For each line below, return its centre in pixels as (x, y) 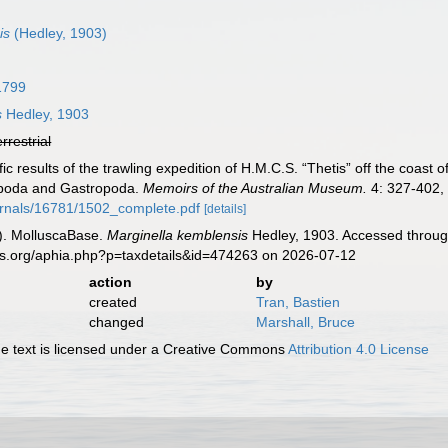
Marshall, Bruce (305, 322)
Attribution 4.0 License (359, 349)
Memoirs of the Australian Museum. (255, 188)
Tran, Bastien (297, 302)
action (110, 282)
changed (116, 322)
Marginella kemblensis (178, 235)
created (112, 302)
